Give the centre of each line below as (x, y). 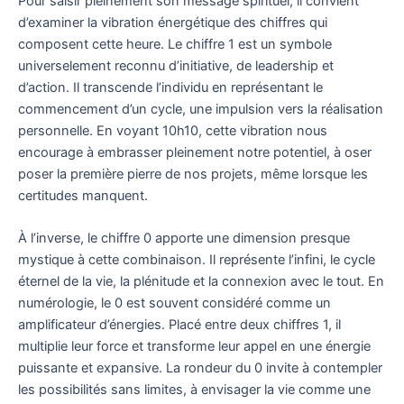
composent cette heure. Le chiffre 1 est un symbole (175, 45)
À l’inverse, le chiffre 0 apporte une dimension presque (184, 239)
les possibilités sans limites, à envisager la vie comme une (194, 390)
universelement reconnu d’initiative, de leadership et (176, 66)
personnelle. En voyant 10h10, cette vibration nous (173, 131)
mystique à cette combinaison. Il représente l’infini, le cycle (197, 260)
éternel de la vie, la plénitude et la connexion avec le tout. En (201, 282)
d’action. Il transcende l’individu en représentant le (170, 88)
